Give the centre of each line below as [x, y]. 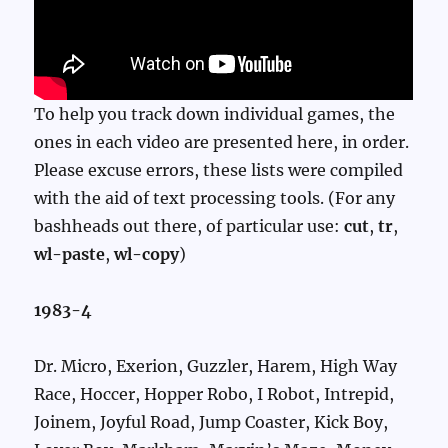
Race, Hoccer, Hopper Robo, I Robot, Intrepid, [214, 394]
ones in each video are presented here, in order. [222, 142]
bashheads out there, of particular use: [189, 226]
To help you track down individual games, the [215, 114]
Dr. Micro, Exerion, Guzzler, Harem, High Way [216, 366]
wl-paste [70, 254]
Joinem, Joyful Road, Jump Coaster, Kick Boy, [211, 422]
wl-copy [147, 254]
